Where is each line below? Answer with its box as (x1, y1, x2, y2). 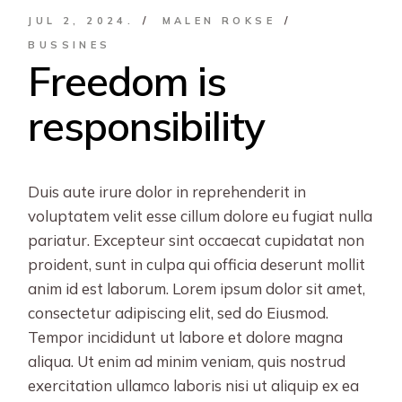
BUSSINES (28, 38, 111, 51)
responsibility (28, 100, 265, 151)
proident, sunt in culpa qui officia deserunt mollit (28, 254, 366, 274)
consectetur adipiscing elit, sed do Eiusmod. (28, 302, 329, 322)
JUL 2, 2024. (28, 13, 135, 27)
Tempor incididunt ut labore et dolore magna (28, 327, 344, 346)
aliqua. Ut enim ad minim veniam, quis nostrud (28, 351, 346, 371)
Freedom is (28, 55, 227, 106)
